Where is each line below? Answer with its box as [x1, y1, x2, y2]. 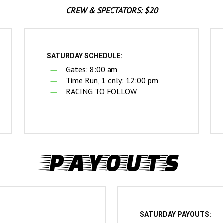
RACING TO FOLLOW [66, 86, 137, 97]
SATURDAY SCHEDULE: [47, 52, 123, 60]
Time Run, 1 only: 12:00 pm [66, 75, 159, 86]
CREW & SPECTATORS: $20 [65, 5, 158, 16]
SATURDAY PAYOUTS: [140, 210, 212, 219]
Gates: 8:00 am [66, 64, 118, 75]
